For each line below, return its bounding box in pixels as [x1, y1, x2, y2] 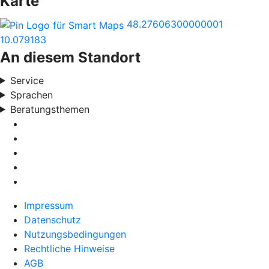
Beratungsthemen [10, 103, 89, 115]
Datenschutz [24, 213, 81, 226]
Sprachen [10, 88, 53, 101]
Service [10, 74, 44, 86]
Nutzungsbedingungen [24, 228, 126, 240]
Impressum [24, 199, 73, 211]
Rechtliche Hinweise [24, 242, 115, 255]
